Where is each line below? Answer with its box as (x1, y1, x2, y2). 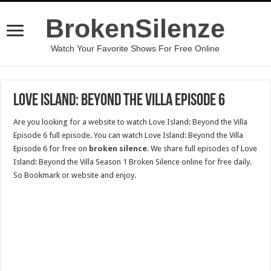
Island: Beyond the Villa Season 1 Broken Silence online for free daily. (13, 157, 252, 166)
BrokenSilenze (45, 14, 226, 43)
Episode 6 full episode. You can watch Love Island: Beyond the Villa (13, 131, 244, 140)
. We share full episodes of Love (147, 144, 258, 153)
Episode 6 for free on (13, 144, 90, 153)
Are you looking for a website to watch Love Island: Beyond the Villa (13, 117, 248, 126)
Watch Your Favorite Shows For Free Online (51, 44, 220, 53)
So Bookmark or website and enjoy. (13, 171, 137, 180)
